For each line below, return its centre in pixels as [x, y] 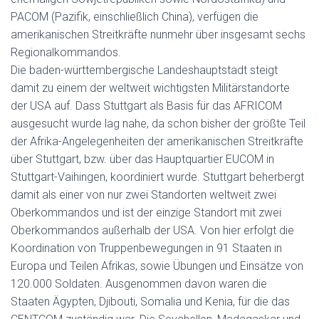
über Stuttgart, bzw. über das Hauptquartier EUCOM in [142, 159]
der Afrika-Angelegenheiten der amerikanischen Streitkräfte [157, 141]
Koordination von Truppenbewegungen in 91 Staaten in [146, 248]
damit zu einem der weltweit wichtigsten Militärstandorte [150, 88]
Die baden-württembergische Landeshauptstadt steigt [144, 70]
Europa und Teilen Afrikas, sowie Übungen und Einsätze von [157, 266]
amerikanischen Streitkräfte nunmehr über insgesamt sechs [158, 35]
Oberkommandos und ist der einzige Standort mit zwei [146, 213]
